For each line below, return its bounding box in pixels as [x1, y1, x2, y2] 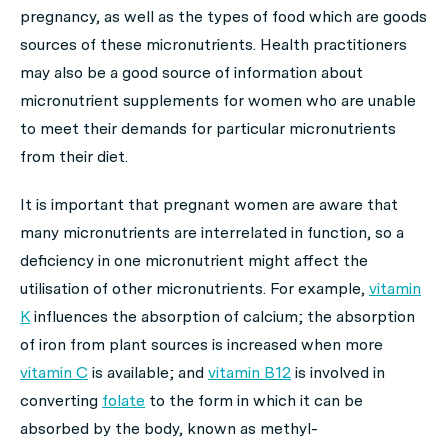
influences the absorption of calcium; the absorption [30, 307, 415, 326]
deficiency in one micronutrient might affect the [20, 251, 368, 270]
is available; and [88, 363, 208, 382]
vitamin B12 [208, 363, 291, 382]
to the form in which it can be [145, 391, 363, 410]
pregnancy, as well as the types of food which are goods [20, 7, 427, 26]
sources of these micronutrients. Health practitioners [20, 35, 407, 54]
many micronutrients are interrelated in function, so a [20, 223, 404, 242]
